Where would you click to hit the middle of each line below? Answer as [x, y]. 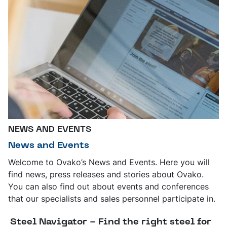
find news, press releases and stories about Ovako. [106, 174]
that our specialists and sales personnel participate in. [112, 198]
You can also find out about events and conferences [108, 186]
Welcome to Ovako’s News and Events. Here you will [109, 162]
